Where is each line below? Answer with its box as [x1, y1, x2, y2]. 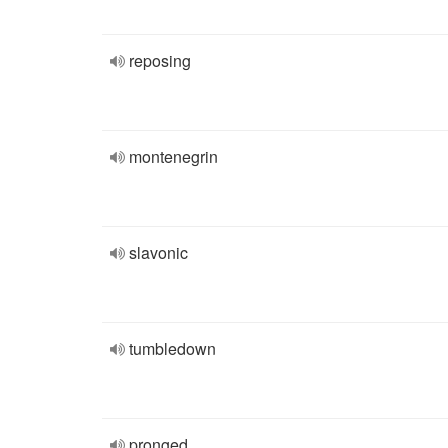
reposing [129, 49, 191, 72]
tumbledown [129, 337, 216, 360]
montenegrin [129, 145, 218, 168]
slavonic [129, 241, 188, 264]
